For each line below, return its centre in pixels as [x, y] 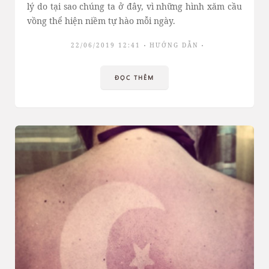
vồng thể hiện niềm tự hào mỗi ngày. [101, 21]
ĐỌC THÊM [134, 77]
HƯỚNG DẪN [174, 45]
